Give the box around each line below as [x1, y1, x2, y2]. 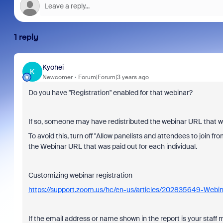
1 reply [13, 32, 38, 42]
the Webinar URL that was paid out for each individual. [28, 142, 197, 151]
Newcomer [42, 73, 73, 81]
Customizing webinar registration [28, 171, 132, 180]
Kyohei [42, 62, 64, 72]
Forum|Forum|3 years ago [78, 73, 149, 81]
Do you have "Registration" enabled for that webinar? [28, 88, 193, 97]
